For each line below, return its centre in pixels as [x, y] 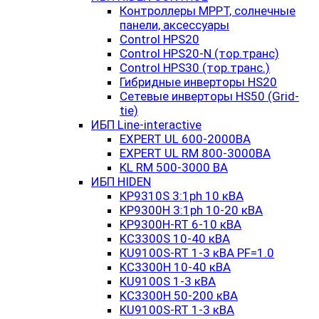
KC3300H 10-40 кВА [175, 267]
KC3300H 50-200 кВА [179, 296]
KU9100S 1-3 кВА [168, 281]
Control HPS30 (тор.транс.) [195, 68]
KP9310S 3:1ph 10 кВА [182, 196]
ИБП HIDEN [121, 182]
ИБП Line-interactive [146, 125]
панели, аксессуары [174, 25]
